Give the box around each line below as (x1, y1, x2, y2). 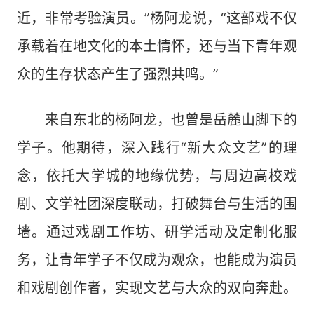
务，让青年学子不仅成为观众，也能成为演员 (17, 252, 297, 268)
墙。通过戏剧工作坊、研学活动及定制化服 (17, 224, 297, 240)
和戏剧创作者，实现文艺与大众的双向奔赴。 (17, 280, 297, 296)
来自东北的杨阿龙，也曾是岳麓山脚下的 (17, 111, 297, 128)
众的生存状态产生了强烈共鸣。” (17, 66, 219, 83)
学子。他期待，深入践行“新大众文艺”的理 (17, 139, 297, 156)
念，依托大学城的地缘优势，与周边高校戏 (17, 168, 297, 184)
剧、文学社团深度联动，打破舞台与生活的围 (17, 196, 297, 212)
